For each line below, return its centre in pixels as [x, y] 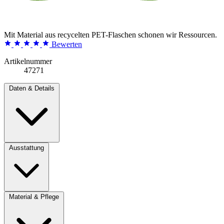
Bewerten [67, 44]
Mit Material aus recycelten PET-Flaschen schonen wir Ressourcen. [110, 34]
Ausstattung [26, 147]
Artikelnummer [28, 61]
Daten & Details [32, 88]
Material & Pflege [34, 196]
